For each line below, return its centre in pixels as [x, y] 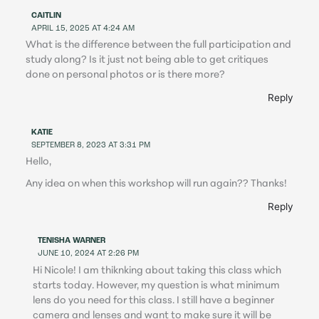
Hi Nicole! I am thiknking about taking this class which [157, 271]
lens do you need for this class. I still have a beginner [153, 300]
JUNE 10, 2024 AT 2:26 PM [89, 254]
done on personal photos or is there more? [126, 75]
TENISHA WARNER [72, 241]
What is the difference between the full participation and [159, 46]
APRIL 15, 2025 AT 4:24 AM [83, 28]
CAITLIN [47, 16]
